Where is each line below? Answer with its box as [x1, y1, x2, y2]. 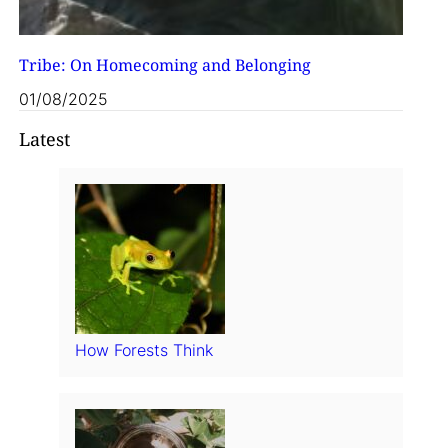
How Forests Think [74, 340, 213, 361]
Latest [18, 127, 70, 152]
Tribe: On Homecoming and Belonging [18, 53, 311, 76]
